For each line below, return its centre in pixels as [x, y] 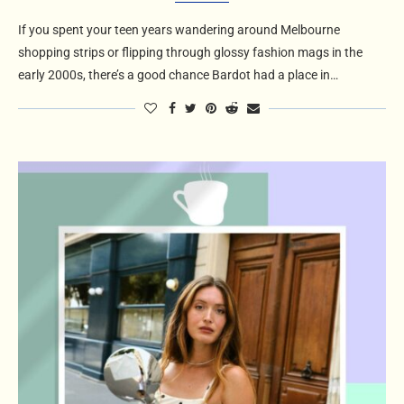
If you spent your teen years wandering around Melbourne [179, 30]
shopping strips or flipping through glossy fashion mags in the [190, 53]
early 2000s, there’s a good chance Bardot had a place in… [178, 75]
